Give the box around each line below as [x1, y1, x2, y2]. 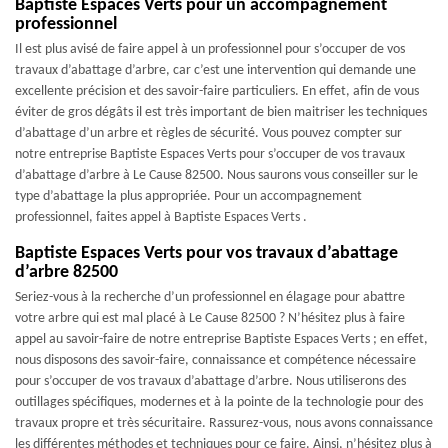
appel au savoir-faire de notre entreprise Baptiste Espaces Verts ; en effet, [15, 332, 428, 347]
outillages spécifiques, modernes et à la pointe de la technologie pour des [15, 395, 423, 410]
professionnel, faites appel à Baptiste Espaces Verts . [15, 210, 307, 225]
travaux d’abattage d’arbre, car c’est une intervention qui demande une [15, 63, 416, 78]
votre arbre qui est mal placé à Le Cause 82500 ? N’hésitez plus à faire [15, 311, 405, 326]
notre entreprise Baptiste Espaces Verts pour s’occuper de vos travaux [15, 147, 405, 162]
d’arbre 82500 [15, 263, 118, 282]
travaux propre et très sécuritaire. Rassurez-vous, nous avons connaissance [15, 416, 433, 431]
